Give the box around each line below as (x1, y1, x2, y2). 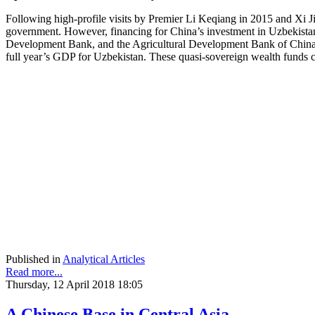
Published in (6, 253, 60, 266)
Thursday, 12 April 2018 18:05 (6, 278, 143, 291)
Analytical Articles (63, 253, 145, 266)
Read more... (6, 266, 63, 278)
